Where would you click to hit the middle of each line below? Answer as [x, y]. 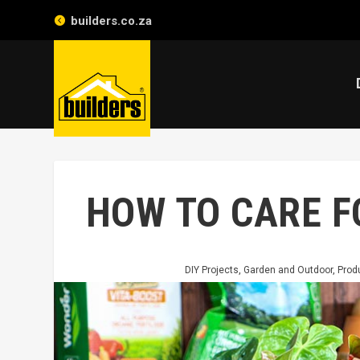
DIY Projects [211, 270]
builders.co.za [112, 21]
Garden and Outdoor [288, 270]
